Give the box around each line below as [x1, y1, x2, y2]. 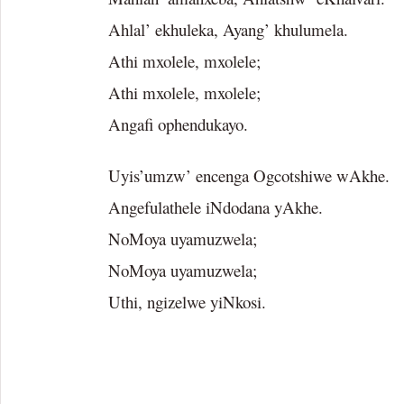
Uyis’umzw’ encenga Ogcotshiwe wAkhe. [108, 164, 390, 188]
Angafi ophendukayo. [108, 112, 248, 135]
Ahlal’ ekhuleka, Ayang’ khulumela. [108, 17, 348, 41]
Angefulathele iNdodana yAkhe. [108, 196, 323, 219]
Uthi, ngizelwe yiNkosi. [108, 290, 266, 314]
